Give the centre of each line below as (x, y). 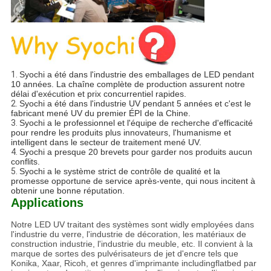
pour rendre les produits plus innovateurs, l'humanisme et (121, 132)
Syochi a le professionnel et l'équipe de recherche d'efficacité (136, 122)
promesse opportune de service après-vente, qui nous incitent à (133, 181)
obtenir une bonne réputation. (67, 190)
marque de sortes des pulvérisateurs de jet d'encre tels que (124, 253)
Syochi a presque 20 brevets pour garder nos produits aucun (135, 152)
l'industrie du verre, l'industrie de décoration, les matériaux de (128, 234)
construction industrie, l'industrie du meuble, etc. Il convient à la (132, 243)
